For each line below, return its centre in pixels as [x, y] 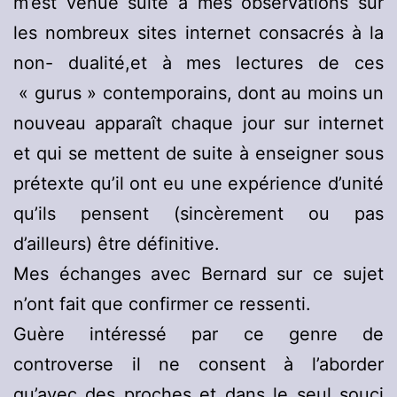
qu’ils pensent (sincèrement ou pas [198, 214]
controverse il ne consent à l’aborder [198, 365]
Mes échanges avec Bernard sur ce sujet [198, 274]
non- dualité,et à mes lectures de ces [198, 63]
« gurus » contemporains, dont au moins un [198, 93]
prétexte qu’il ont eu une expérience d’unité [198, 184]
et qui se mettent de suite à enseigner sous [198, 154]
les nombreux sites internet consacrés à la [198, 33]
